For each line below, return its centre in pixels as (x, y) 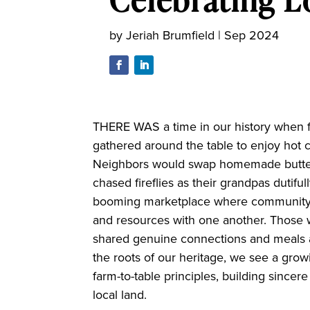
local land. (122, 295)
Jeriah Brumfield (171, 35)
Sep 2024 (252, 35)
